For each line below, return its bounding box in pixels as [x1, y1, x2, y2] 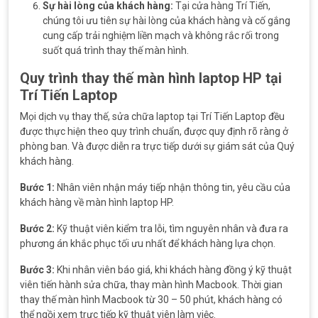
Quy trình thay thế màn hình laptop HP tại [20, 70, 282, 87]
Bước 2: [20, 223, 55, 234]
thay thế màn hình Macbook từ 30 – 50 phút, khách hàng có [20, 294, 283, 305]
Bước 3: [20, 264, 55, 275]
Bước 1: [20, 182, 55, 193]
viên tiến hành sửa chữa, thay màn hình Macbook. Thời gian [20, 279, 283, 290]
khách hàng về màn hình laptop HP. [20, 197, 174, 208]
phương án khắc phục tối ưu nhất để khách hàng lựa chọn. [20, 238, 275, 249]
